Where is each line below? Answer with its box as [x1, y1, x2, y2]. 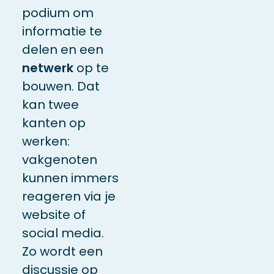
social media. [21, 224, 104, 242]
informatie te [21, 22, 102, 40]
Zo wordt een [21, 242, 103, 260]
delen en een [21, 40, 103, 58]
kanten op [21, 114, 86, 131]
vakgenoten [21, 150, 97, 168]
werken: [21, 132, 70, 150]
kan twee [21, 95, 79, 113]
